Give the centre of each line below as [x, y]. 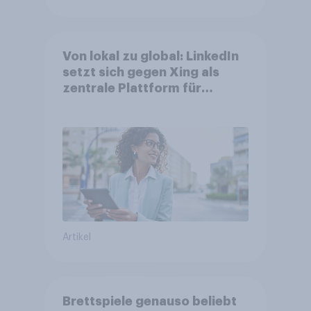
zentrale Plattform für [132, 89]
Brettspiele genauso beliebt [149, 302]
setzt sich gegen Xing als [141, 73]
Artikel [76, 238]
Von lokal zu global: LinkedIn [150, 57]
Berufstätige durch [122, 104]
